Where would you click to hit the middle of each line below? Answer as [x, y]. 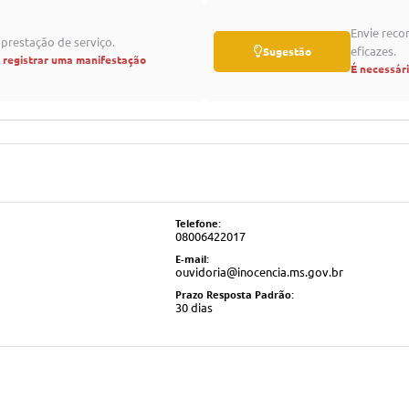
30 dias [194, 308]
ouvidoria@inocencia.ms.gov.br [259, 272]
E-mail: [192, 259]
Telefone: [198, 223]
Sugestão [287, 51]
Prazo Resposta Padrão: [234, 294]
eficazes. [373, 51]
